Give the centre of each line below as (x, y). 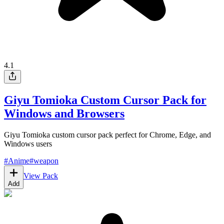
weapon (46, 161)
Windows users (28, 144)
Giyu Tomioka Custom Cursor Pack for (105, 100)
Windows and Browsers (64, 114)
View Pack (41, 176)
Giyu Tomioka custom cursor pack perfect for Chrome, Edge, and (107, 135)
